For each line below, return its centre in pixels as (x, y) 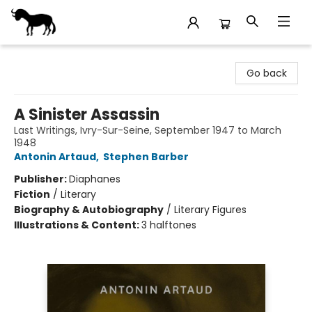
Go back (267, 73)
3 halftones (169, 225)
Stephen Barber (146, 157)
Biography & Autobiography (89, 210)
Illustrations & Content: (78, 225)
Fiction (32, 194)
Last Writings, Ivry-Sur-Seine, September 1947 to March (148, 130)
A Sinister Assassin (87, 115)
